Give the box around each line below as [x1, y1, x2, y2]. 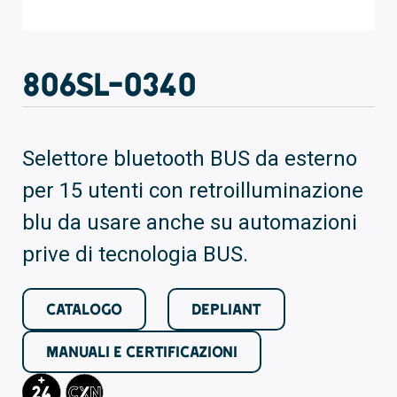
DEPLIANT [191, 299, 261, 318]
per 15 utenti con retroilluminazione [22, 177, 363, 203]
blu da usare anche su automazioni [22, 209, 357, 235]
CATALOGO [46, 299, 122, 318]
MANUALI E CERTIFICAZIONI [46, 341, 237, 361]
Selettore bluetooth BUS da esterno [22, 145, 357, 171]
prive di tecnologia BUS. [22, 241, 248, 267]
